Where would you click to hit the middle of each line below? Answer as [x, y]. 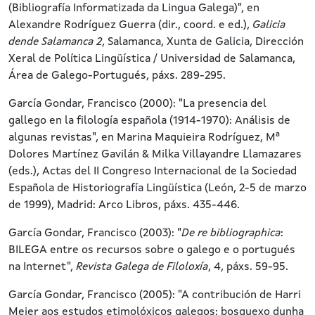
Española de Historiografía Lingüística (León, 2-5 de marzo [157, 188]
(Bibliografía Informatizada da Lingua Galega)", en [134, 8]
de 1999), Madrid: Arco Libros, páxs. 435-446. [124, 205]
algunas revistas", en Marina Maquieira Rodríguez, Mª [144, 138]
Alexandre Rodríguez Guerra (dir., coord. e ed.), [130, 25]
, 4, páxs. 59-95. [248, 267]
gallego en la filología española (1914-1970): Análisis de [149, 121]
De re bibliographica [231, 233]
